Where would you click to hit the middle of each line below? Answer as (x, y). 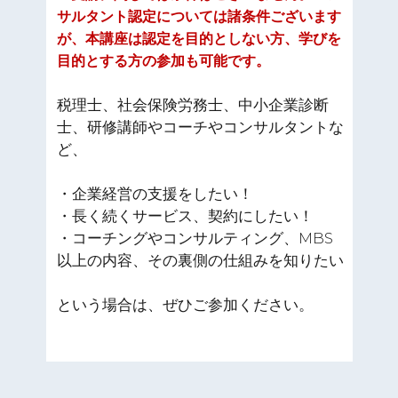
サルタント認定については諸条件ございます (199, 17)
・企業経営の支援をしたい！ (155, 194)
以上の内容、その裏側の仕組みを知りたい (200, 261)
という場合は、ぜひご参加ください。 (185, 305)
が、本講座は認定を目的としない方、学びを (199, 39)
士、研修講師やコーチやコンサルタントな (200, 127)
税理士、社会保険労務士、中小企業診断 (193, 105)
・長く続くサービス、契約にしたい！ (185, 216)
